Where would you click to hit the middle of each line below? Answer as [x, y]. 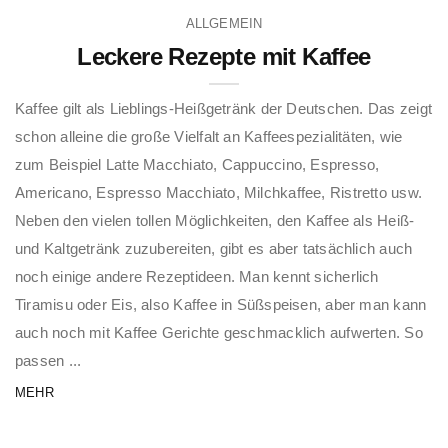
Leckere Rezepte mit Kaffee [224, 56]
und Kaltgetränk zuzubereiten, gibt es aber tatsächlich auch [214, 248]
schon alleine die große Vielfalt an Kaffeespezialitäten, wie [209, 136]
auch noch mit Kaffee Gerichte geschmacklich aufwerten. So [219, 332]
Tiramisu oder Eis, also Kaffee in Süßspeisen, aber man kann [221, 304]
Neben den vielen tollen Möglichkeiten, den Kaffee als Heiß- [215, 220]
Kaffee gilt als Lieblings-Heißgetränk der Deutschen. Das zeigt [223, 108]
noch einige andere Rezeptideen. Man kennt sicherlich [197, 276]
